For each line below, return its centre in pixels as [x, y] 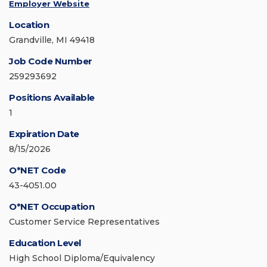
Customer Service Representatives [84, 222]
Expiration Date [44, 134]
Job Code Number [51, 61]
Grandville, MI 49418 [52, 40]
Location [29, 25]
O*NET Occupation [52, 207]
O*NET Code [37, 170]
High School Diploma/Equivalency [82, 258]
